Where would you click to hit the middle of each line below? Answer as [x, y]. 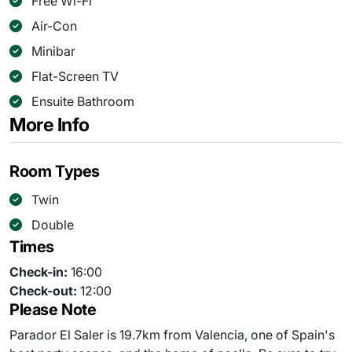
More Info [49, 125]
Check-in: [38, 272]
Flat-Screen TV [75, 77]
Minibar [53, 51]
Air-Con [54, 26]
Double [53, 225]
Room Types [55, 172]
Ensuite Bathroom [83, 102]
